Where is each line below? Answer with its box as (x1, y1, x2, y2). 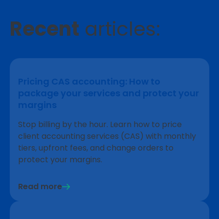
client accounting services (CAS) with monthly (18, 131, 196, 142)
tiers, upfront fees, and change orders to (18, 142, 174, 154)
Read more (18, 181, 62, 193)
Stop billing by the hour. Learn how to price (18, 119, 182, 131)
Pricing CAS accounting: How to (18, 75, 160, 88)
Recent (10, 15, 79, 43)
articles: (79, 15, 160, 43)
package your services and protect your (18, 87, 199, 100)
